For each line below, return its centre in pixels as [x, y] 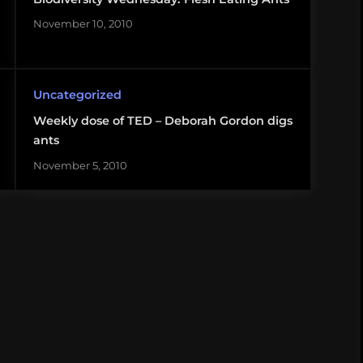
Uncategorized [77, 95]
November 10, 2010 [83, 24]
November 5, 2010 [80, 165]
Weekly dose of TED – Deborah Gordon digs [162, 121]
